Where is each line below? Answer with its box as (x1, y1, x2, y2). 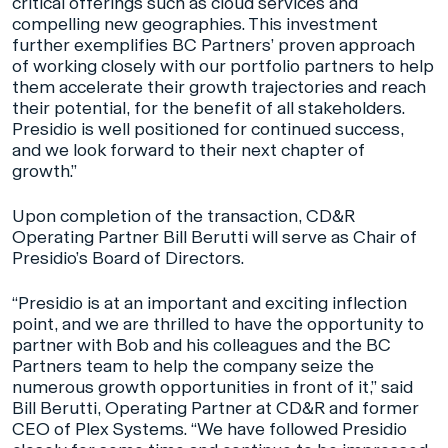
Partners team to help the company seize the (12, 355, 374, 378)
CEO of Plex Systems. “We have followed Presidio (12, 418, 407, 441)
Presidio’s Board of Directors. (12, 247, 244, 270)
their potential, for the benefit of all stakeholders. (12, 97, 405, 120)
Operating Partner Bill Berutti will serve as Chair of (12, 226, 417, 249)
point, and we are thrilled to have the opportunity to (12, 313, 424, 336)
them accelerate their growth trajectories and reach (12, 76, 426, 99)
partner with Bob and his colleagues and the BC (12, 334, 391, 357)
